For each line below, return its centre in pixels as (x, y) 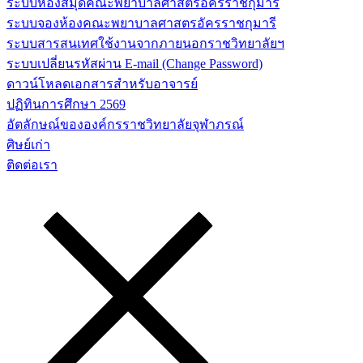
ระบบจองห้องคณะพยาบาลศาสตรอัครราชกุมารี (141, 23)
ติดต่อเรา (32, 165)
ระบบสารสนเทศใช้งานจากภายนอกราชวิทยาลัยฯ (145, 43)
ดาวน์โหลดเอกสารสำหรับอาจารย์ (102, 84)
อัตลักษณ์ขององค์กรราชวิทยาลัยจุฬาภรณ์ (125, 124)
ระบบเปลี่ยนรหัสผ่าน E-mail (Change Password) (135, 64)
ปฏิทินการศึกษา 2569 (66, 104)
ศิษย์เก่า (28, 145)
